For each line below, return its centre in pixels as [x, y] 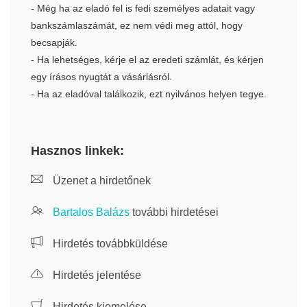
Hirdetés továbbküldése [109, 244]
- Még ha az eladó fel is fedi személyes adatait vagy [143, 8]
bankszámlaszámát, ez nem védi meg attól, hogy [137, 25]
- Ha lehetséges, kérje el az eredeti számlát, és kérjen [147, 60]
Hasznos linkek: [77, 151]
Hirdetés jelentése [96, 275]
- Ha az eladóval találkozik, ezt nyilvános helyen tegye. [149, 94]
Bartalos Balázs [91, 212]
